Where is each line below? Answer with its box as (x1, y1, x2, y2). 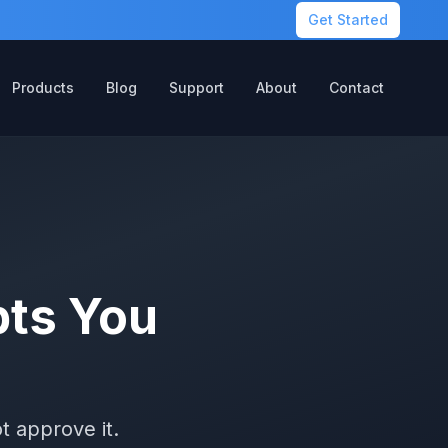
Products (12, 79, 74, 96)
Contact (329, 79, 384, 96)
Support (169, 79, 224, 96)
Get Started (308, 11, 388, 28)
